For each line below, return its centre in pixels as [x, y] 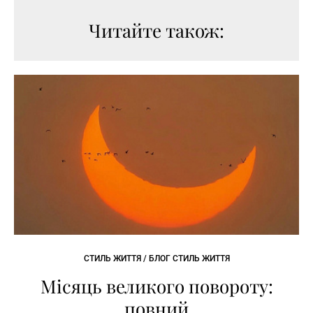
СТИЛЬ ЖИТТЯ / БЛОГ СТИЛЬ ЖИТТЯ [156, 259]
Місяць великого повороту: [156, 286]
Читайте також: [156, 30]
